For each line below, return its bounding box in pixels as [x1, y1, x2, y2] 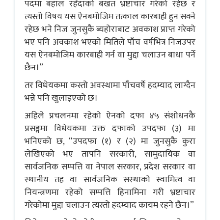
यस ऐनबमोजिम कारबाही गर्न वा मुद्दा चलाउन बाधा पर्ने [25, 47, 195, 62]
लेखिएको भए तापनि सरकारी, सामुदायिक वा [25, 146, 195, 162]
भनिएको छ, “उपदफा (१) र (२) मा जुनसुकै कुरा [25, 134, 195, 149]
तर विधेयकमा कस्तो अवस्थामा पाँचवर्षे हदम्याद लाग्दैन [25, 78, 195, 93]
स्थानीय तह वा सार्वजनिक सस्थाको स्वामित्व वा [25, 172, 195, 187]
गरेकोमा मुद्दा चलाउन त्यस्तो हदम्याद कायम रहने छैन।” [25, 197, 194, 213]
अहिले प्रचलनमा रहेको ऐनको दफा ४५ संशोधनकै [25, 108, 195, 123]
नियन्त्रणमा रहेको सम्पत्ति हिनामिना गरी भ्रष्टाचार [25, 185, 195, 200]
